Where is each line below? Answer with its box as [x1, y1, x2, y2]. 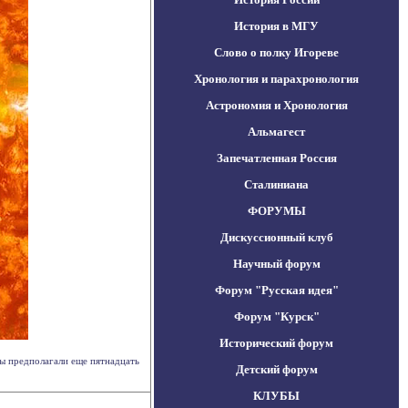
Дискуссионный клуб [219, 230, 333, 244]
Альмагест [248, 125, 305, 138]
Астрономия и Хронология [205, 98, 348, 112]
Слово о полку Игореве [214, 46, 339, 59]
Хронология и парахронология [194, 72, 359, 86]
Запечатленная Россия [216, 151, 337, 165]
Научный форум [232, 257, 321, 270]
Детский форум [235, 362, 318, 376]
